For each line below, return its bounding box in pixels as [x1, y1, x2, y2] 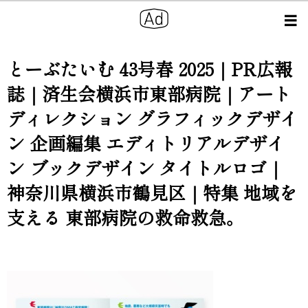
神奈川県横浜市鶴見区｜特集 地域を [7, 179, 297, 205]
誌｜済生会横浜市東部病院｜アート [7, 80, 291, 106]
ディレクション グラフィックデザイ [7, 105, 298, 131]
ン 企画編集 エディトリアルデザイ [7, 130, 285, 155]
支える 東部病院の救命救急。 [7, 204, 244, 230]
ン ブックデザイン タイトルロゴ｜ [7, 155, 284, 180]
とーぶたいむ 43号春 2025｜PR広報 [7, 56, 292, 81]
